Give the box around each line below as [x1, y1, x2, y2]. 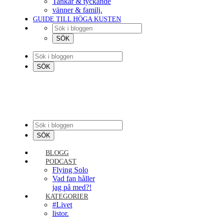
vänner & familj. [52, 6, 102, 14]
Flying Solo [52, 166, 88, 174]
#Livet [52, 201, 72, 209]
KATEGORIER [46, 193, 88, 200]
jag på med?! [52, 183, 92, 191]
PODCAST [46, 158, 77, 165]
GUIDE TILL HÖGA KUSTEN [33, 15, 121, 23]
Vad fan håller [52, 174, 95, 183]
